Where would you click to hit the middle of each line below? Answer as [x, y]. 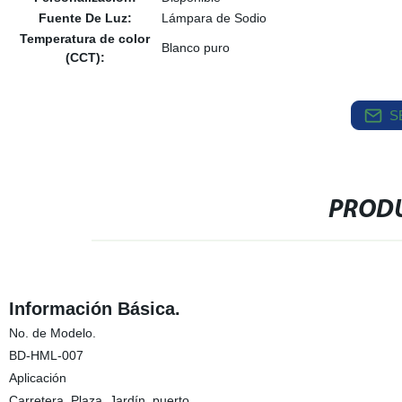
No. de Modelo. [52, 333]
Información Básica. [94, 309]
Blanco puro [195, 48]
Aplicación [37, 378]
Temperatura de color [85, 39]
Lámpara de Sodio [214, 18]
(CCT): [85, 57]
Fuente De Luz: [85, 18]
